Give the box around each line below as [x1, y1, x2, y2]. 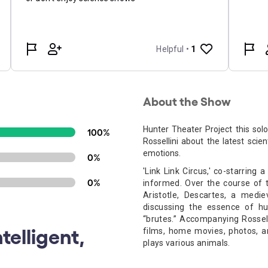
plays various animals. [143, 238, 230, 248]
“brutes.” [143, 214, 180, 224]
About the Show [143, 93, 231, 108]
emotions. [143, 148, 181, 158]
